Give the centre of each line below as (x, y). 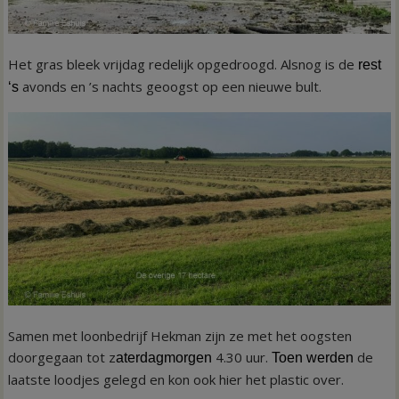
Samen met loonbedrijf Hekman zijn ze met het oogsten (180, 335)
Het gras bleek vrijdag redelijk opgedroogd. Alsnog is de (183, 65)
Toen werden (313, 357)
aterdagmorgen (164, 357)
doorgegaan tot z (62, 357)
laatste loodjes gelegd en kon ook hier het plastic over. (176, 379)
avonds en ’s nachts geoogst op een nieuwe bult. (172, 87)
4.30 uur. (242, 357)
